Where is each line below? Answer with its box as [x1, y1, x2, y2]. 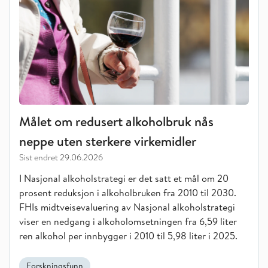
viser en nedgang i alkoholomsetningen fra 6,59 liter [19, 215, 237, 228]
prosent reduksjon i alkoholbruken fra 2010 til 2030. [19, 186, 236, 199]
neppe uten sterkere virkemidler [19, 132, 196, 150]
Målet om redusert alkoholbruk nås [19, 112, 214, 130]
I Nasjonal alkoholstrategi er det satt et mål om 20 [19, 172, 229, 185]
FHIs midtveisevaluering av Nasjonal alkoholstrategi [19, 200, 235, 214]
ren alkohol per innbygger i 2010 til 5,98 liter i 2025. [19, 229, 237, 242]
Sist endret [19, 151, 58, 163]
